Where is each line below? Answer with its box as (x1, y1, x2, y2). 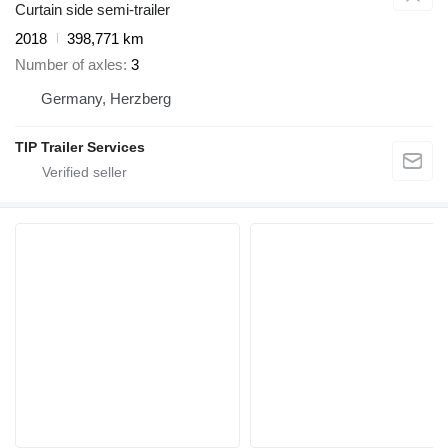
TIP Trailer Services (15, 139, 145, 156)
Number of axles (15, 56, 123, 74)
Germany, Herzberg (41, 90, 171, 108)
